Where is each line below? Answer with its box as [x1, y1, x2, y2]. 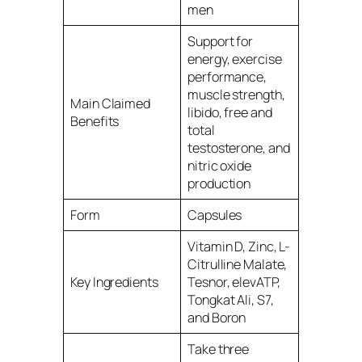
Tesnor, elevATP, [187, 272, 280, 291]
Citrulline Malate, [187, 255, 288, 273]
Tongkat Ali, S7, [187, 290, 274, 309]
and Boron [187, 308, 249, 326]
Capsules [187, 205, 245, 224]
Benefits [70, 112, 120, 130]
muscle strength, [187, 85, 285, 103]
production [187, 174, 254, 192]
